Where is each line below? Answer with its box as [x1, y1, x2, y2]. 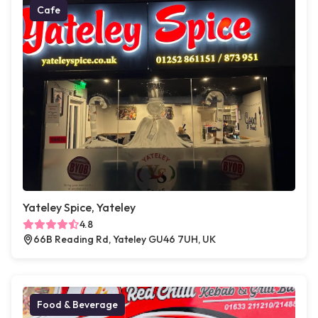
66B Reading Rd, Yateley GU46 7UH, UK [33, 233, 216, 246]
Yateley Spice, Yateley [23, 200, 136, 215]
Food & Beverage [37, 298, 118, 312]
